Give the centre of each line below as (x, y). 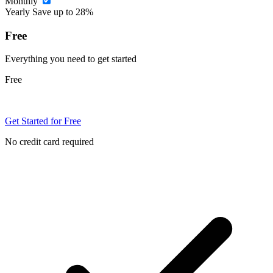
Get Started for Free (43, 121)
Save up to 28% (63, 12)
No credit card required (49, 142)
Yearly (19, 12)
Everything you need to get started (71, 59)
